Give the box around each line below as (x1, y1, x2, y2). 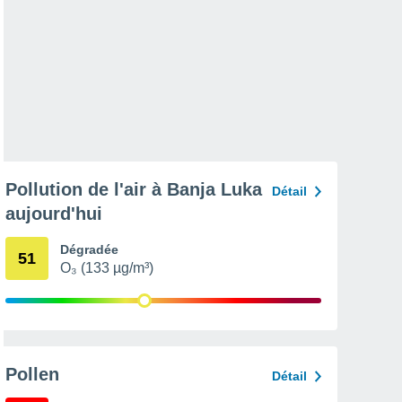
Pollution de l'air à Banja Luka (5, 179, 262, 199)
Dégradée (60, 242, 118, 257)
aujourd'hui (5, 204, 102, 223)
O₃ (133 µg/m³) (60, 260, 153, 275)
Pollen (5, 364, 59, 384)
